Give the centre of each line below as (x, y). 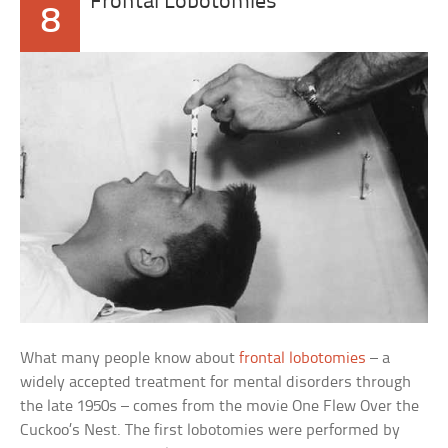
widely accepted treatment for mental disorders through (216, 383)
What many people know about (130, 359)
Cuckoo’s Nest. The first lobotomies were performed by (210, 431)
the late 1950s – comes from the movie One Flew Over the (220, 407)
